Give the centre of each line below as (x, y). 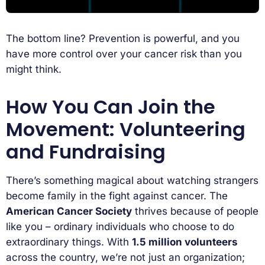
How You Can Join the (111, 106)
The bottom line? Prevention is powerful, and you (123, 38)
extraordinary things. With (69, 242)
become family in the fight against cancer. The (117, 195)
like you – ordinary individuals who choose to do (120, 226)
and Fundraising (86, 151)
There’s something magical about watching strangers (132, 180)
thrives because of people (195, 211)
